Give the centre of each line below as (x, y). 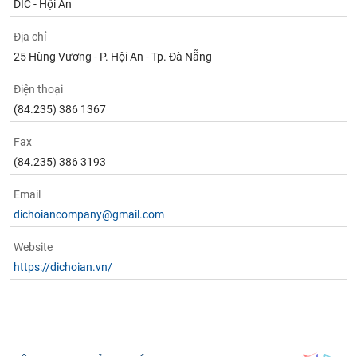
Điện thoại (39, 89)
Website (33, 247)
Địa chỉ (30, 37)
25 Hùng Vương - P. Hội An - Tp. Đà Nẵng (113, 57)
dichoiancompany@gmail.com (89, 214)
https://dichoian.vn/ (63, 267)
